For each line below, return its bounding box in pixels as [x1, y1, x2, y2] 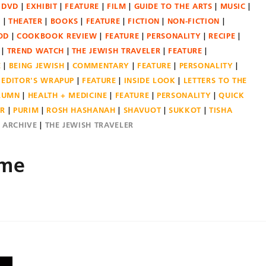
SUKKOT [169, 105, 202, 115]
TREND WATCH [7, 46, 64, 55]
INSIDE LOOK [123, 75, 176, 85]
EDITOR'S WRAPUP [1, 75, 75, 85]
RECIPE [208, 31, 236, 40]
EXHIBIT [26, 1, 58, 11]
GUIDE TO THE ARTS [134, 1, 213, 11]
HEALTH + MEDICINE [27, 90, 107, 100]
